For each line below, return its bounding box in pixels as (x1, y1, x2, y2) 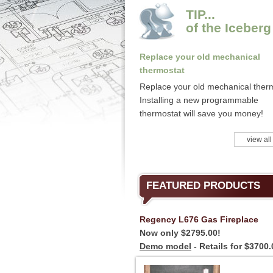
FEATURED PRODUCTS (146, 180, 260, 191)
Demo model (140, 241, 191, 251)
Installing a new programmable (140, 95, 258, 105)
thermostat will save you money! (140, 108, 263, 118)
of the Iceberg (186, 21, 271, 35)
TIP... (186, 7, 215, 21)
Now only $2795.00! (140, 228, 221, 238)
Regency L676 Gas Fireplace (140, 214, 258, 224)
